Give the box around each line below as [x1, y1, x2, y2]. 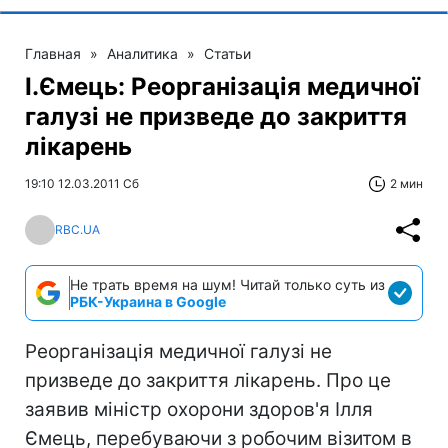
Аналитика [107, 44, 178, 62]
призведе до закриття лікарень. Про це [25, 368, 391, 392]
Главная [25, 44, 81, 62]
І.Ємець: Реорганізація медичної [25, 71, 420, 101]
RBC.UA [55, 222, 100, 238]
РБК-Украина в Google [70, 292, 226, 310]
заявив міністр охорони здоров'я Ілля [25, 397, 373, 421]
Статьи [204, 44, 251, 62]
